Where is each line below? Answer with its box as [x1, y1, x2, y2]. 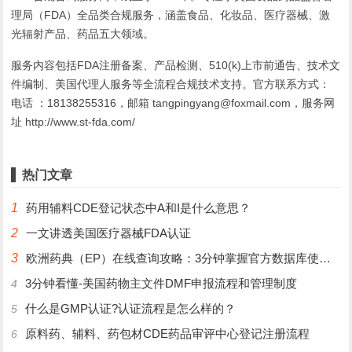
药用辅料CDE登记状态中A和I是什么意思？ [26, 201, 251, 215]
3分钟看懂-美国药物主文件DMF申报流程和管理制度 [25, 277, 298, 291]
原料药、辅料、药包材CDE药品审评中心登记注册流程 [25, 327, 310, 341]
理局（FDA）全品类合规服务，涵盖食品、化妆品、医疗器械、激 [11, 9, 331, 22]
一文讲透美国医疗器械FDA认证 [26, 226, 192, 240]
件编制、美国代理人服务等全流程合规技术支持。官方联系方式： [11, 78, 331, 91]
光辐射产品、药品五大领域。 [11, 27, 155, 41]
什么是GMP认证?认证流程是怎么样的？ [25, 302, 236, 316]
